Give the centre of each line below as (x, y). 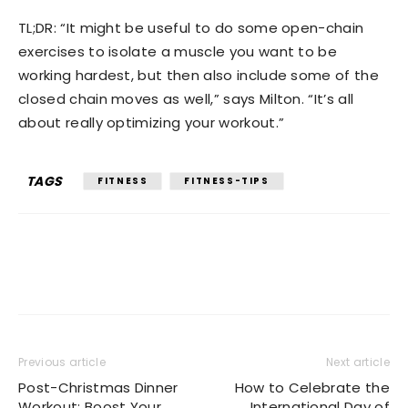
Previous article (62, 362)
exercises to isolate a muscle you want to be (178, 51)
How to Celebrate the (312, 388)
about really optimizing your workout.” (152, 122)
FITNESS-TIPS (227, 181)
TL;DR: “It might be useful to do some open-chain (191, 28)
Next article (358, 362)
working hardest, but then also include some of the (199, 75)
